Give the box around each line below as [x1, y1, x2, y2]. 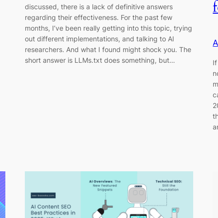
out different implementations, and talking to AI [24, 34, 174, 43]
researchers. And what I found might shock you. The [24, 45, 191, 54]
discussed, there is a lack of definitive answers [24, 2, 173, 11]
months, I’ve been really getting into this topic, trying [24, 23, 192, 32]
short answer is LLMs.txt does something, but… [24, 55, 175, 64]
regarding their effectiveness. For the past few [24, 13, 172, 21]
